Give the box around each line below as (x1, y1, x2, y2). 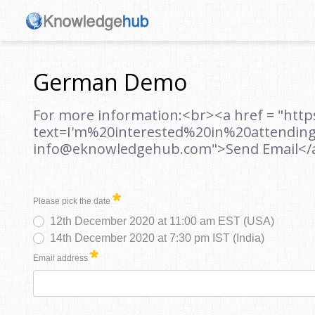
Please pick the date (33, 196, 110, 206)
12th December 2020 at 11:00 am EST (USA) (50, 215, 274, 227)
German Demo (33, 67, 187, 97)
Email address (33, 253, 88, 263)
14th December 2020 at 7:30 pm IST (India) (50, 232, 264, 244)
